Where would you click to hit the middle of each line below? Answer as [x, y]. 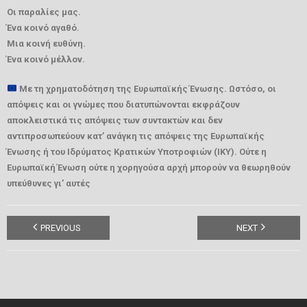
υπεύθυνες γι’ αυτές [49, 183]
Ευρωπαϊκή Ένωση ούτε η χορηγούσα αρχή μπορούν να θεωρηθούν [149, 167]
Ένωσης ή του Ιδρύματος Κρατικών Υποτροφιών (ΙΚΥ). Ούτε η [137, 151]
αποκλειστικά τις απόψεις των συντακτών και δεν [115, 120]
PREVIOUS [60, 228]
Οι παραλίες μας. [44, 12]
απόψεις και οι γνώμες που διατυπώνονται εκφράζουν [123, 104]
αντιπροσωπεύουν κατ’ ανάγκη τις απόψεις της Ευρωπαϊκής [136, 136]
